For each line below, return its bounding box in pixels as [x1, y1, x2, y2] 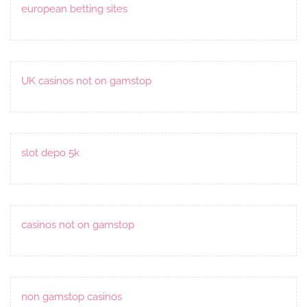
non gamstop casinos [21, 290, 122, 303]
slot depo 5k [21, 146, 79, 159]
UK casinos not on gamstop [21, 74, 151, 87]
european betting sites [21, 2, 127, 15]
